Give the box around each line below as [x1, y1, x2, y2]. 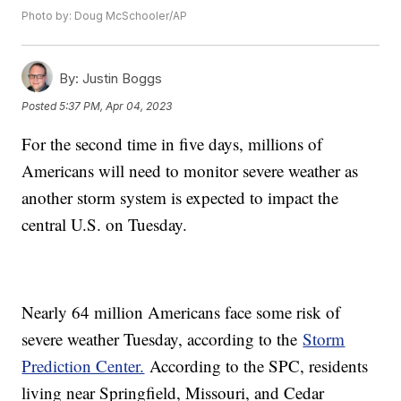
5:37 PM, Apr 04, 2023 [59, 99, 173, 114]
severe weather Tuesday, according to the [21, 328, 303, 351]
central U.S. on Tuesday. [21, 213, 193, 236]
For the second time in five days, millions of [21, 132, 323, 156]
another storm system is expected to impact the [21, 186, 339, 209]
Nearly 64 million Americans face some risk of [21, 301, 341, 324]
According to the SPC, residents [144, 354, 369, 378]
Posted [21, 99, 60, 114]
